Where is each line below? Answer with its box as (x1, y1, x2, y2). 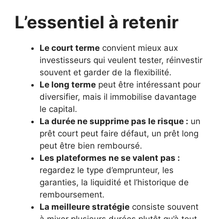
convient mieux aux (100, 43, 178, 53)
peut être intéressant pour (96, 80, 200, 90)
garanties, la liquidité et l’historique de (40, 177, 189, 188)
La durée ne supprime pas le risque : (40, 116, 188, 127)
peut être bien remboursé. (40, 141, 142, 151)
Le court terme (40, 43, 100, 53)
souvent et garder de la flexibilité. (40, 67, 172, 78)
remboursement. (40, 190, 105, 200)
